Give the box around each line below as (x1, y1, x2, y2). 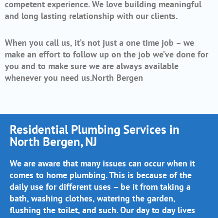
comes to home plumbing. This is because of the (10, 169, 192, 181)
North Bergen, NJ (10, 133, 97, 149)
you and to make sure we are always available (5, 60, 179, 72)
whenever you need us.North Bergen (5, 72, 143, 84)
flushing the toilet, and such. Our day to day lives (10, 204, 195, 216)
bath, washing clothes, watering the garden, (10, 192, 175, 204)
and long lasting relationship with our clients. (5, 10, 180, 21)
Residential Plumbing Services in (10, 121, 180, 137)
